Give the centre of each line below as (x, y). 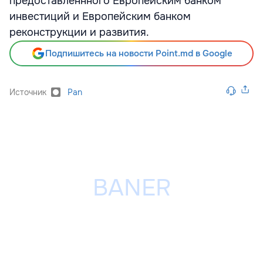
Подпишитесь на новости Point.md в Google (139, 53)
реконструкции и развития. (79, 32)
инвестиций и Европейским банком (100, 16)
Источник (28, 92)
